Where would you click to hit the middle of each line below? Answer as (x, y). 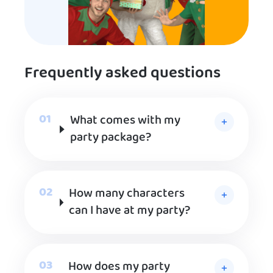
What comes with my (125, 121)
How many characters (127, 194)
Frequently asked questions (122, 74)
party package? (111, 138)
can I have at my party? (130, 211)
